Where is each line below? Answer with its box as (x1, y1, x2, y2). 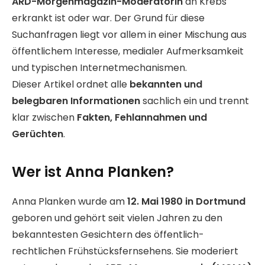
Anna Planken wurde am (12, 195, 127, 209)
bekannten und (130, 77, 202, 91)
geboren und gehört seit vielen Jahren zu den (12, 211, 222, 225)
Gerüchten (12, 127, 63, 141)
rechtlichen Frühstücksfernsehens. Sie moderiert (12, 244, 238, 258)
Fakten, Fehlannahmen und (77, 110, 207, 124)
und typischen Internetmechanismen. (12, 60, 187, 75)
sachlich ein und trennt (140, 93, 249, 108)
